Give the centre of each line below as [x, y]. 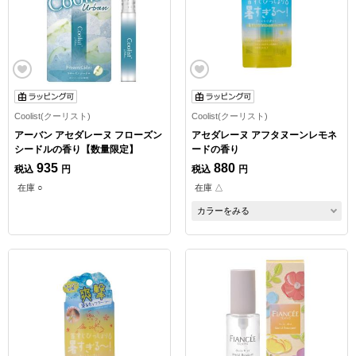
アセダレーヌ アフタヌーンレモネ [264, 135]
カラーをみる [223, 211]
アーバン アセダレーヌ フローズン [88, 135]
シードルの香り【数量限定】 [76, 149]
